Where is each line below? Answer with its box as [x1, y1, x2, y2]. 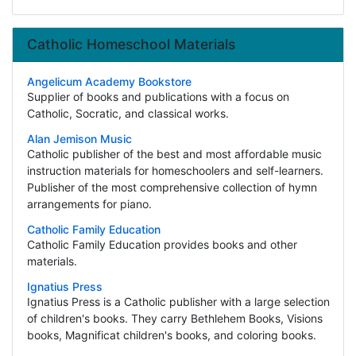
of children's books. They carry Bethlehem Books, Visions [26, 311, 323, 326]
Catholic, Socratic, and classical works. [26, 106, 229, 121]
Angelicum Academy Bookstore [26, 75, 192, 89]
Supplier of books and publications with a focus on [26, 90, 289, 104]
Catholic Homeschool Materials [26, 36, 235, 53]
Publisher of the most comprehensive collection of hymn [26, 180, 317, 195]
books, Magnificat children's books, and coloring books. [26, 328, 316, 342]
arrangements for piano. [26, 197, 152, 211]
